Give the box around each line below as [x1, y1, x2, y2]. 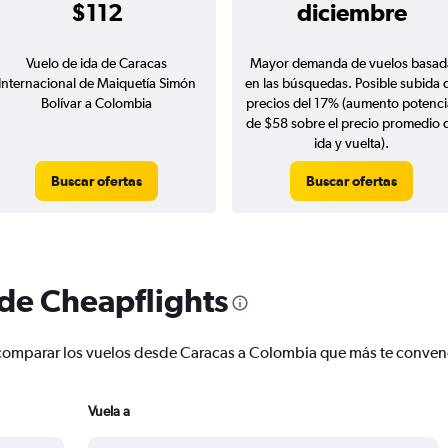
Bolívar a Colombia [41, 95, 152, 112]
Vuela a [88, 403, 130, 420]
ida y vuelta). [314, 135, 389, 152]
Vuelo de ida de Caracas [26, 55, 167, 72]
